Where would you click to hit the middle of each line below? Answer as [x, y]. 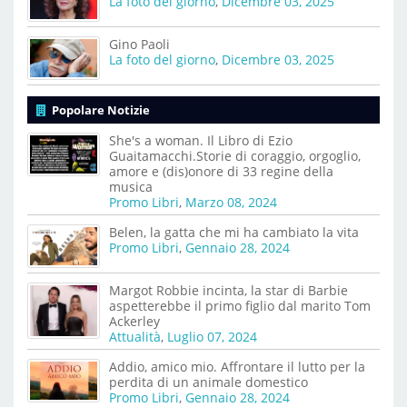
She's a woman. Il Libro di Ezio [201, 140]
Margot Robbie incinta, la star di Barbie [228, 291]
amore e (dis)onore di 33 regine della [221, 171]
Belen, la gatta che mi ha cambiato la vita [234, 232]
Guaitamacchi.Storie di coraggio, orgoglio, [235, 155]
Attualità [135, 337]
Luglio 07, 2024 [212, 337]
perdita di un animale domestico [208, 382]
